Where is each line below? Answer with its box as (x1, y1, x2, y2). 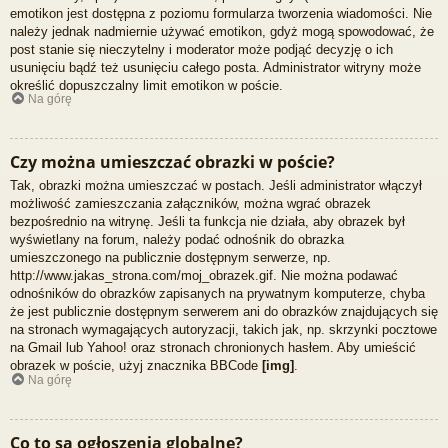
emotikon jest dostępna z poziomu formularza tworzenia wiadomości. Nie (10, 5, 432, 21)
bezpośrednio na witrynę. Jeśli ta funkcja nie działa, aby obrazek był (10, 214, 405, 230)
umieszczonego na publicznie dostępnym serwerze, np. (10, 250, 331, 266)
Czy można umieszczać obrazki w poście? (10, 151, 335, 174)
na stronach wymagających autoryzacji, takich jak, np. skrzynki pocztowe (10, 322, 437, 338)
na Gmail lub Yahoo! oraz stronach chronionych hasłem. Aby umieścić (10, 340, 416, 356)
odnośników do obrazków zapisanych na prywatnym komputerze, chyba (10, 286, 425, 302)
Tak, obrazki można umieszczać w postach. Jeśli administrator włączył (10, 178, 422, 194)
